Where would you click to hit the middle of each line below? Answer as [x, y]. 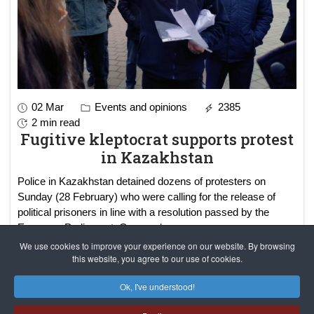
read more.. [168, 228]
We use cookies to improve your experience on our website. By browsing [157, 246]
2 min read [56, 123]
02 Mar [48, 107]
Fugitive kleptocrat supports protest [157, 139]
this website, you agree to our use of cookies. [157, 258]
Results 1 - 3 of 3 [157, 272]
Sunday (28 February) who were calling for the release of [146, 197]
